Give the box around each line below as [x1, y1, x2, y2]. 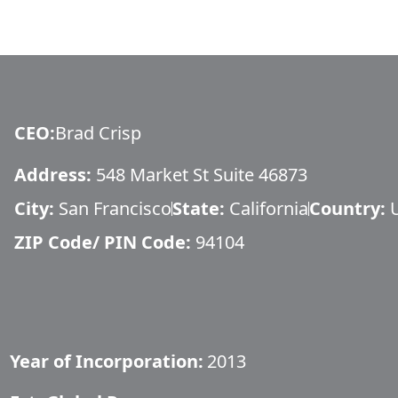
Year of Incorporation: [10, 349, 203, 373]
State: [172, 196, 229, 220]
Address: [14, 163, 92, 187]
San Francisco [59, 196, 171, 220]
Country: [309, 196, 386, 220]
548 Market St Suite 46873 [96, 163, 307, 187]
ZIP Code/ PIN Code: [14, 230, 191, 254]
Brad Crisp [55, 121, 141, 145]
